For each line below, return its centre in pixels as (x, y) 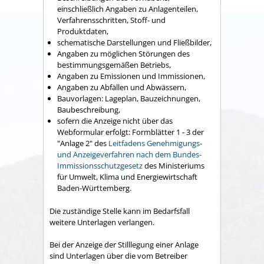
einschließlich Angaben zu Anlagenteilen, (128, 9)
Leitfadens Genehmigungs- (155, 143)
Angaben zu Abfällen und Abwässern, (122, 88)
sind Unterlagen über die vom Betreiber (118, 256)
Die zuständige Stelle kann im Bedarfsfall (120, 211)
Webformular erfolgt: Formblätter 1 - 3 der (131, 132)
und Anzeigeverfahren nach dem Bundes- (129, 155)
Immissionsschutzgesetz (100, 166)
